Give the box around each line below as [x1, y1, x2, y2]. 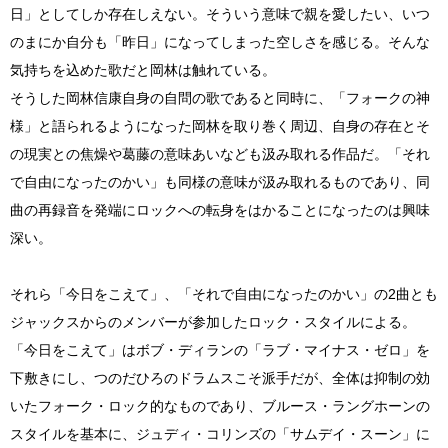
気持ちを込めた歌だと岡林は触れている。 [10, 62, 276, 78]
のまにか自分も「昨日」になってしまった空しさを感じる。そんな [10, 34, 430, 50]
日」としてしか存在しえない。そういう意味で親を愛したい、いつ [10, 6, 430, 22]
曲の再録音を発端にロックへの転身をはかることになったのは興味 [10, 202, 430, 218]
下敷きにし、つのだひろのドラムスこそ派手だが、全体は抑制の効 [10, 370, 430, 386]
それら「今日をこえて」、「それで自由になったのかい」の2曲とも [10, 286, 438, 302]
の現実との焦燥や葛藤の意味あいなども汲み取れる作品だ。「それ [10, 146, 430, 162]
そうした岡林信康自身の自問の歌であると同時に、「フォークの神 [10, 90, 430, 106]
